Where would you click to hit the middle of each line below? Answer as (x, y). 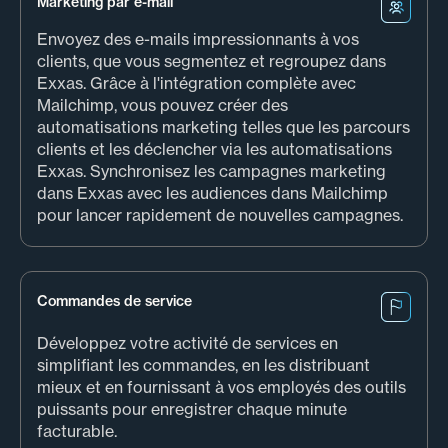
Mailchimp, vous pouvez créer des (162, 105)
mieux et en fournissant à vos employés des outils (221, 387)
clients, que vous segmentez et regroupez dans (211, 61)
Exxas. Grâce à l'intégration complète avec (196, 83)
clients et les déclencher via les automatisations (214, 149)
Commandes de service (114, 301)
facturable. (77, 431)
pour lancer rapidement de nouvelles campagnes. (220, 215)
